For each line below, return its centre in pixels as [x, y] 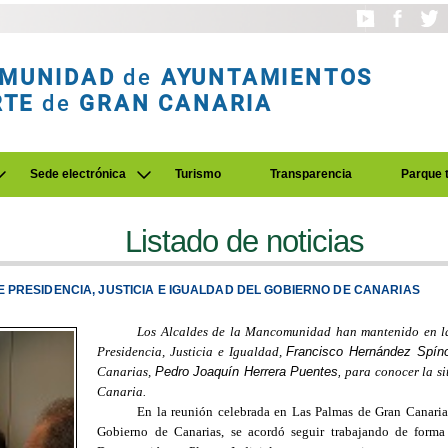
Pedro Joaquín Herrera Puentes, [248, 371]
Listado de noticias [245, 241]
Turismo [198, 174]
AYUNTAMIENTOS [267, 77]
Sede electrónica [78, 174]
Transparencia [311, 174]
